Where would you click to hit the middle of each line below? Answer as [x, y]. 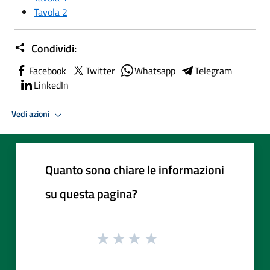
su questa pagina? [91, 193]
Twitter [100, 70]
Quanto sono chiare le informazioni [135, 169]
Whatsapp [155, 70]
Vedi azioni [31, 114]
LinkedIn [51, 85]
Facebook [48, 70]
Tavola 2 [51, 12]
